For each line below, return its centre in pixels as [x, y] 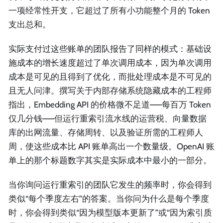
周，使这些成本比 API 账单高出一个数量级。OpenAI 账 [111, 146]
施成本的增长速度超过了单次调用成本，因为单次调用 [110, 62]
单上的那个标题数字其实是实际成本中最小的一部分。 [110, 160]
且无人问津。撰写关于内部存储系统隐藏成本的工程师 [110, 90]
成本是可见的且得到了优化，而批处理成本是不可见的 [110, 76]
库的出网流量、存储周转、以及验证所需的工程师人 [106, 132]
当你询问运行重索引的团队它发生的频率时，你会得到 [110, 185]
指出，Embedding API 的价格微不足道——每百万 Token [110, 104]
